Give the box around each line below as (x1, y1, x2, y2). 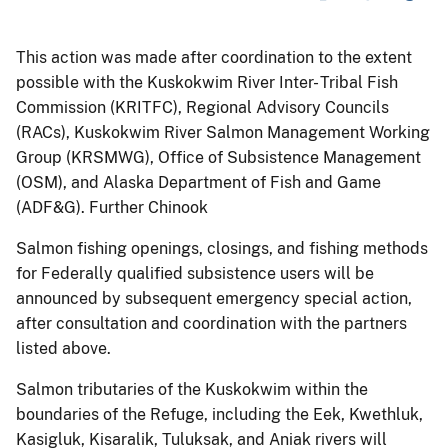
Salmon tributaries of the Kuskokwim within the (16, 379, 368, 399)
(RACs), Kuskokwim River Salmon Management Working (16, 122, 430, 142)
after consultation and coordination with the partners (16, 313, 407, 333)
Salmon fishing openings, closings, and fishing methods (16, 238, 428, 258)
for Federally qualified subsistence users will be (16, 263, 374, 283)
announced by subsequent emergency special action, (16, 288, 412, 308)
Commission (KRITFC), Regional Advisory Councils (16, 97, 389, 117)
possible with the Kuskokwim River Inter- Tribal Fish (16, 72, 398, 92)
